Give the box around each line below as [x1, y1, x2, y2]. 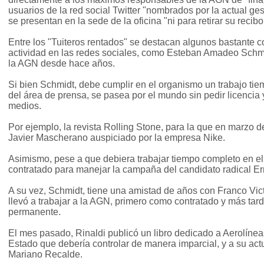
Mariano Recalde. [8, 249, 82, 260]
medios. [8, 101, 41, 111]
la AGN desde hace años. [8, 58, 115, 69]
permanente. [8, 207, 61, 217]
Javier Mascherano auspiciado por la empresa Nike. [8, 133, 225, 143]
